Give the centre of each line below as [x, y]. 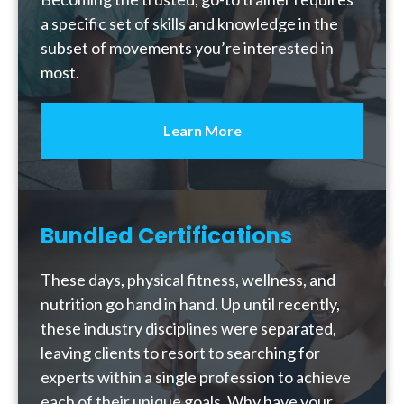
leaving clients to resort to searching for [180, 353]
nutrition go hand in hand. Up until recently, [190, 304]
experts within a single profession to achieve [196, 377]
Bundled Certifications [166, 236]
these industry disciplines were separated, [188, 328]
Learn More [202, 130]
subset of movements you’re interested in [187, 48]
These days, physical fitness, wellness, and [188, 280]
